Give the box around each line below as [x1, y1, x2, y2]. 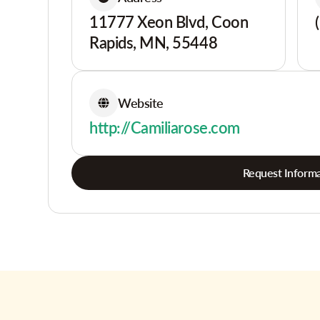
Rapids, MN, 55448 [89, 33, 218, 52]
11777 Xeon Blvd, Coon [89, 12, 249, 31]
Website [118, 94, 164, 111]
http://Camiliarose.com [89, 118, 240, 137]
